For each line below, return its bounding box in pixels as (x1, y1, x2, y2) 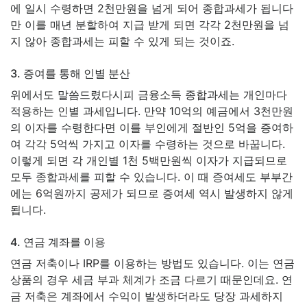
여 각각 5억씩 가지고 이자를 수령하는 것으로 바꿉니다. (10, 137, 285, 151)
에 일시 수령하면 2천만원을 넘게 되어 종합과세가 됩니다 (10, 1, 293, 15)
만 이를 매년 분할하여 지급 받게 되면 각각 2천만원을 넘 (10, 18, 289, 32)
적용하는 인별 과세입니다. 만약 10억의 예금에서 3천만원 (10, 104, 293, 118)
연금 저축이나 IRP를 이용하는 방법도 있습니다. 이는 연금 (10, 256, 295, 270)
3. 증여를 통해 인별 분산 (10, 66, 130, 80)
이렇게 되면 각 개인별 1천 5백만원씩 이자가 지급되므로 (10, 153, 287, 167)
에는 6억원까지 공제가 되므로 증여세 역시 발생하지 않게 (10, 186, 293, 200)
